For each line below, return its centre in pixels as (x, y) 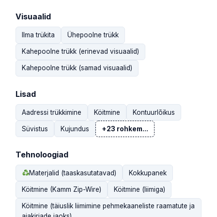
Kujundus (75, 129)
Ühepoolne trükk (93, 35)
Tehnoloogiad (42, 155)
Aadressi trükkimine (52, 112)
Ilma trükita (38, 35)
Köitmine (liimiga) (139, 190)
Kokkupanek (148, 173)
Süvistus (35, 129)
